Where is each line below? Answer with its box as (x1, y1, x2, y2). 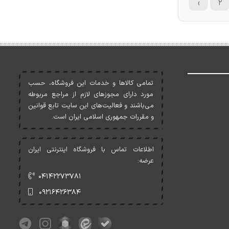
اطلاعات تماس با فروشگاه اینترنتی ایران (28, 145, 154, 155)
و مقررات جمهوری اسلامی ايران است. (51, 112, 154, 122)
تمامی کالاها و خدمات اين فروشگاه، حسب (28, 78, 154, 88)
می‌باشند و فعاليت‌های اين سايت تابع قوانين (28, 101, 154, 111)
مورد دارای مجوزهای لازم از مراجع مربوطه (28, 89, 154, 100)
